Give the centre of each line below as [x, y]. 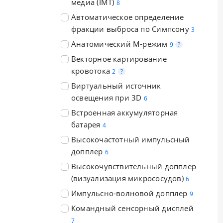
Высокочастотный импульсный [131, 139]
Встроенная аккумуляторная [125, 112]
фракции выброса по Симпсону [130, 29]
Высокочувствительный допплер [134, 166]
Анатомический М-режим [119, 44]
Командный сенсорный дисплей [132, 208]
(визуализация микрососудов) [127, 178]
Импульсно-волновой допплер [129, 193]
